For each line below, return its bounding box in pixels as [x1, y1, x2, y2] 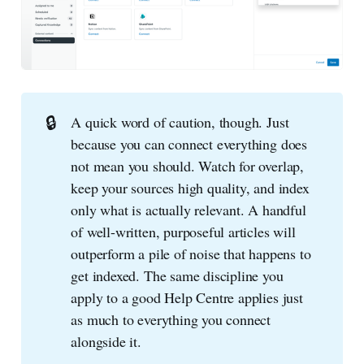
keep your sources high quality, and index [71, 177, 310, 197]
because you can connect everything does [71, 133, 307, 154]
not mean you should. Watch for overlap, [71, 155, 304, 175]
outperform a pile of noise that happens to [71, 243, 311, 263]
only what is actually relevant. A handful [71, 199, 306, 219]
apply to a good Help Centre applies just [71, 287, 303, 307]
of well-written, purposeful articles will [71, 221, 296, 241]
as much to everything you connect [71, 309, 271, 329]
